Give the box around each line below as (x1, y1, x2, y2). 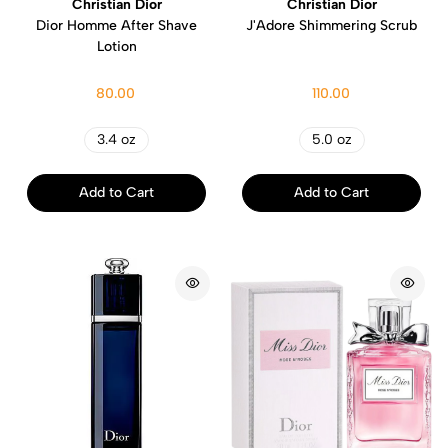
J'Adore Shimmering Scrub (246, 16, 417, 34)
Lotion (96, 37, 137, 55)
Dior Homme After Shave (36, 16, 197, 34)
